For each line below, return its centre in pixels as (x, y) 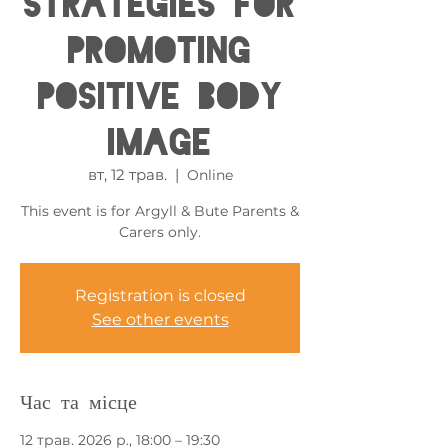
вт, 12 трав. (127, 174)
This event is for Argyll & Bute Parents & (160, 211)
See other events (160, 319)
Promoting (160, 50)
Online (209, 175)
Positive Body (160, 96)
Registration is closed (160, 295)
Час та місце (78, 402)
